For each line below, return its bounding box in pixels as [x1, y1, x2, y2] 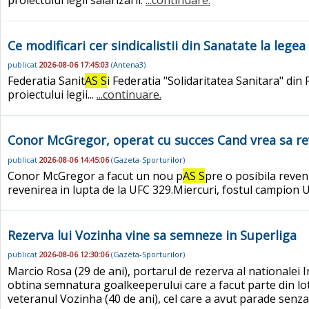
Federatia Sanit [8, 73, 85, 89]
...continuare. [97, 87, 161, 103]
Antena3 [113, 59, 143, 70]
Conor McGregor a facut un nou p [8, 168, 183, 183]
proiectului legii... [8, 87, 97, 103]
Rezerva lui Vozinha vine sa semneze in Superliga [8, 226, 297, 243]
